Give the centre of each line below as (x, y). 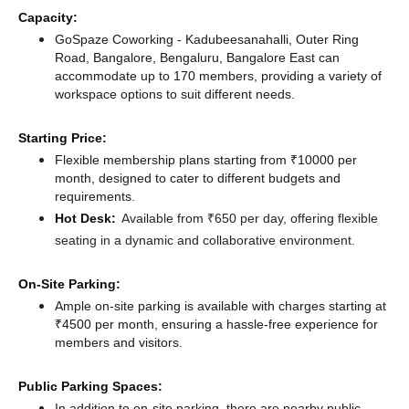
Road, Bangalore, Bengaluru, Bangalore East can (197, 58)
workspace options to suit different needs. (175, 94)
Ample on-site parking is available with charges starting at (220, 306)
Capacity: (48, 17)
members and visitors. (119, 342)
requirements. (95, 196)
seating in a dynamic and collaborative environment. (205, 240)
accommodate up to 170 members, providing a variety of (218, 76)
